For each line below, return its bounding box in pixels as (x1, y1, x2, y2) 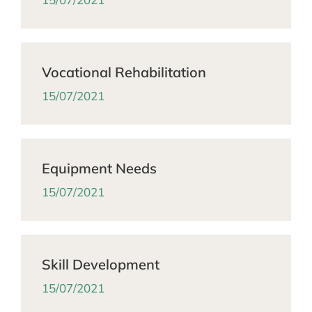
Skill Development (42, 256, 159, 274)
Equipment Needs (42, 159, 157, 178)
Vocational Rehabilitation (42, 63, 206, 81)
